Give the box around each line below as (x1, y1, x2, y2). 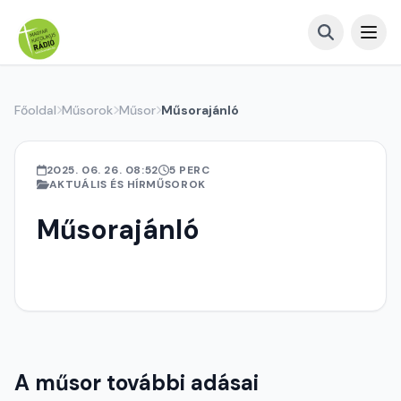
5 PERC (168, 163, 210, 177)
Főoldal (14, 102, 56, 118)
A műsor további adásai (14, 369, 259, 397)
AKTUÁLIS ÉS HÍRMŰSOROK (48, 177, 206, 192)
